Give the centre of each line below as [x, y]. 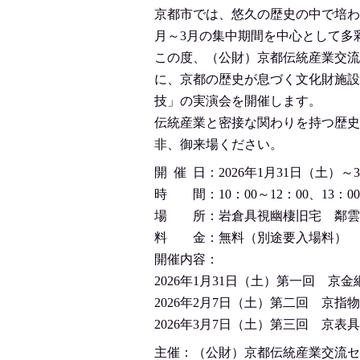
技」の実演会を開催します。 [238, 101]
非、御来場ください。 [219, 144]
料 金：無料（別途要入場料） [251, 237]
